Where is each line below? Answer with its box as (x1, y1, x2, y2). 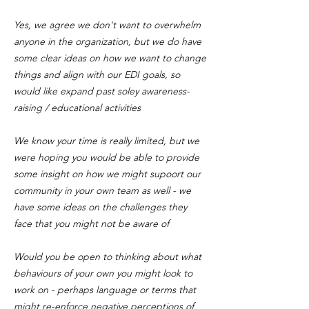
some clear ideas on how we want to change (14, 52, 206, 64)
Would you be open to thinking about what (14, 250, 201, 263)
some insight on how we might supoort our (14, 168, 201, 180)
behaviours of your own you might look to (14, 267, 192, 279)
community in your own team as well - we (14, 184, 191, 197)
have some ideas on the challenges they (14, 201, 187, 213)
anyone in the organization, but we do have (14, 35, 201, 48)
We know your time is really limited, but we (14, 134, 199, 147)
